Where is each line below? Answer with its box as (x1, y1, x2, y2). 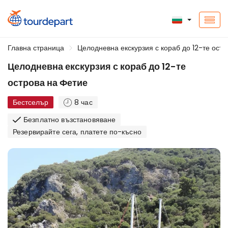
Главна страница (8, 43, 64, 53)
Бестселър (13, 97, 48, 107)
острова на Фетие (8, 76, 88, 89)
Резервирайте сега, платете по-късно (13, 127, 141, 137)
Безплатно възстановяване (23, 115, 116, 125)
